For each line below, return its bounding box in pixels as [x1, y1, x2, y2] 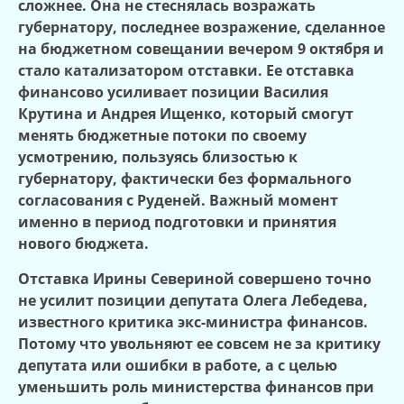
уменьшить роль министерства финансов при [18, 376, 374, 397]
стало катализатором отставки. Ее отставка [18, 60, 354, 81]
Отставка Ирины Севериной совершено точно [18, 268, 372, 289]
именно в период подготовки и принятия [18, 212, 336, 233]
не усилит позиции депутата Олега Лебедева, [18, 289, 368, 310]
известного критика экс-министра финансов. [18, 311, 368, 332]
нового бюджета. [18, 234, 149, 254]
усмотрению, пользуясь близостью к [18, 147, 298, 168]
